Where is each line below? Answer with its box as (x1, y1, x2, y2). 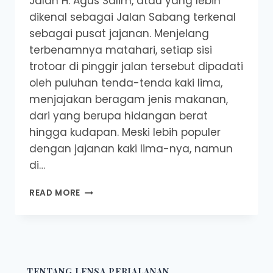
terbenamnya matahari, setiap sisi (29, 43, 212, 58)
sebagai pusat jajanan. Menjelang (29, 26, 209, 41)
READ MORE (29, 187, 81, 199)
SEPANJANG (80, 235, 135, 247)
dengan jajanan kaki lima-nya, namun (29, 141, 233, 157)
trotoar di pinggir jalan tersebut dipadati (29, 59, 243, 74)
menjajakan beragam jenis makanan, (29, 92, 228, 107)
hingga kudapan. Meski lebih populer (29, 125, 221, 140)
